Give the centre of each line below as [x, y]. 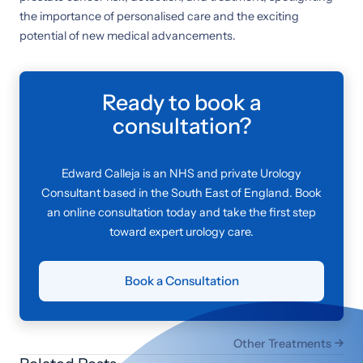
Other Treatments [282, 343]
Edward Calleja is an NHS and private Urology [181, 173]
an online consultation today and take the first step [181, 212]
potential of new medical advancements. [128, 35]
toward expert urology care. [181, 231]
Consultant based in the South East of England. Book [181, 192]
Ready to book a [181, 102]
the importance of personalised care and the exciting [159, 16]
